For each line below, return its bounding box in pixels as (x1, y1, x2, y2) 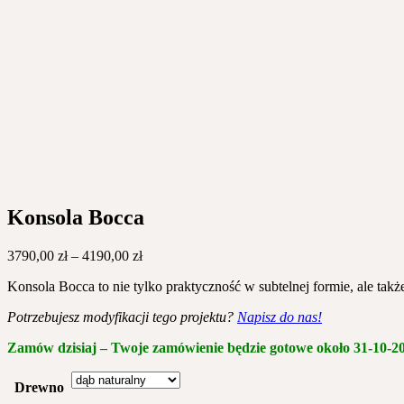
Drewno (14, 380, 64, 396)
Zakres (142, 247, 180, 263)
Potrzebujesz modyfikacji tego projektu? (7, 309, 237, 326)
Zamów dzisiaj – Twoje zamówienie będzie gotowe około (7, 340, 353, 356)
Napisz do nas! (237, 309, 322, 326)
